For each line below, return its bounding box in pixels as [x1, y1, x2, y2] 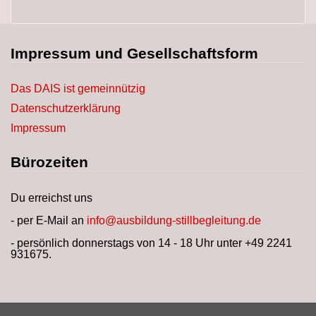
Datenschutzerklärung [11, 102, 121, 114]
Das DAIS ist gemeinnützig [11, 83, 145, 95]
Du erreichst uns [11, 192, 92, 204]
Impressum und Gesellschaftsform [11, 45, 258, 61]
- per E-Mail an [11, 214, 87, 226]
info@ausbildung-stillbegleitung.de [87, 214, 261, 226]
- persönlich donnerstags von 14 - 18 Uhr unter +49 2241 [11, 237, 292, 249]
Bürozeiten [11, 154, 88, 170]
